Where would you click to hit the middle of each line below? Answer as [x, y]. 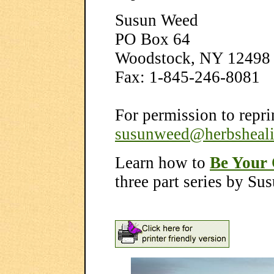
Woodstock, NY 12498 [193, 58]
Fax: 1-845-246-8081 [187, 77]
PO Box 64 [153, 39]
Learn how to [162, 163]
